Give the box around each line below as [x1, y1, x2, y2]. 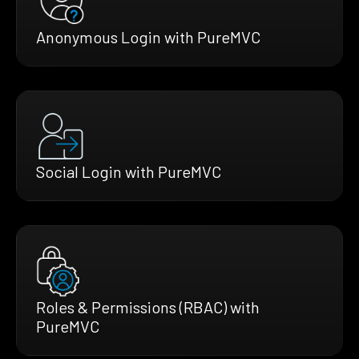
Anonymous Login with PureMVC [36, 26, 260, 46]
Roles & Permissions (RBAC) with [36, 296, 260, 317]
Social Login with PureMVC [36, 161, 221, 181]
